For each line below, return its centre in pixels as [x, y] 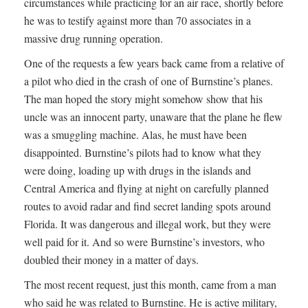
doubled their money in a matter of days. [111, 260]
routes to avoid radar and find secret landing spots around [147, 206]
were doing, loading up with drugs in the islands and [137, 170]
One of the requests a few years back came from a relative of [154, 63]
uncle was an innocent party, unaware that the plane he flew [153, 117]
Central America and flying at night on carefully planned [146, 188]
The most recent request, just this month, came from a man [150, 285]
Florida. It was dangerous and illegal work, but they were [147, 224]
